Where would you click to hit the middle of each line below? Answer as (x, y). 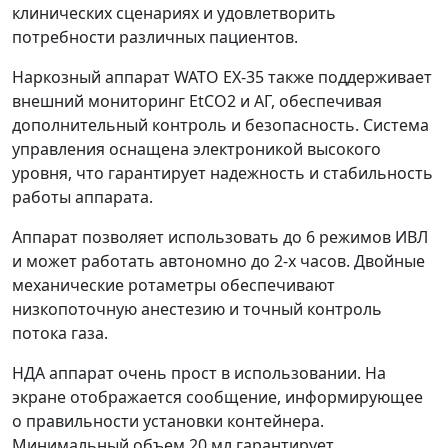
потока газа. (60, 333)
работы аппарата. (82, 197)
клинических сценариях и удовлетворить (174, 13)
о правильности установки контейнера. (168, 421)
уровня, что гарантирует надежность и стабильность (222, 173)
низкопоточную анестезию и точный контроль (197, 309)
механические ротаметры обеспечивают (173, 285)
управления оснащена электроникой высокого (196, 149)
